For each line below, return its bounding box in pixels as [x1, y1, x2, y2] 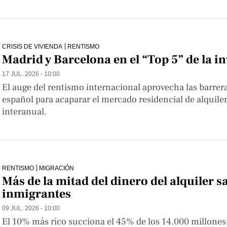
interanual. [2, 105, 47, 118]
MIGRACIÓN [39, 164, 74, 171]
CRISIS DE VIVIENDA [2, 43, 62, 50]
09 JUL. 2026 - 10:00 [2, 205, 60, 212]
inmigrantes [2, 186, 71, 202]
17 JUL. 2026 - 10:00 [2, 70, 60, 77]
